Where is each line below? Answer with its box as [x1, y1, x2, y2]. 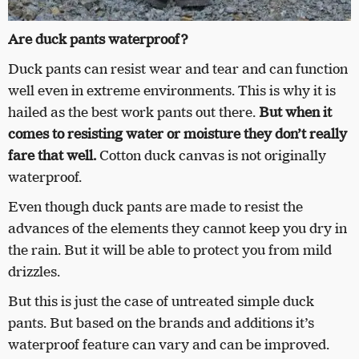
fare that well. [8, 147, 96, 165]
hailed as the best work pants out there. [8, 103, 259, 122]
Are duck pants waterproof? [8, 30, 192, 49]
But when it [259, 103, 332, 122]
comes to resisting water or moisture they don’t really [8, 125, 347, 143]
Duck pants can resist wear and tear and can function [8, 60, 348, 79]
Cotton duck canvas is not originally [96, 147, 326, 165]
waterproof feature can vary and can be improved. [8, 336, 333, 354]
